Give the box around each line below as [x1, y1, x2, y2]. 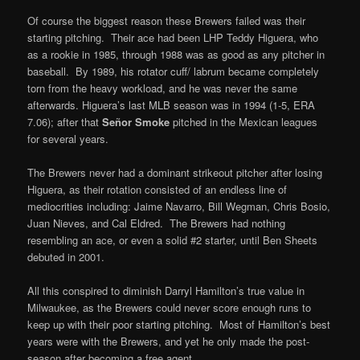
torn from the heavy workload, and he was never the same [27, 80, 298, 96]
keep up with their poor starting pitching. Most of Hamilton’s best [27, 317, 331, 333]
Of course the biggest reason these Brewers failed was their [27, 12, 306, 28]
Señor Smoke [102, 113, 170, 129]
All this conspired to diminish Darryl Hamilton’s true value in [27, 283, 305, 299]
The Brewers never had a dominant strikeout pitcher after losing [27, 164, 323, 180]
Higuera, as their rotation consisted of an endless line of [27, 181, 288, 197]
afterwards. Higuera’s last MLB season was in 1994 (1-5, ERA [27, 96, 316, 112]
